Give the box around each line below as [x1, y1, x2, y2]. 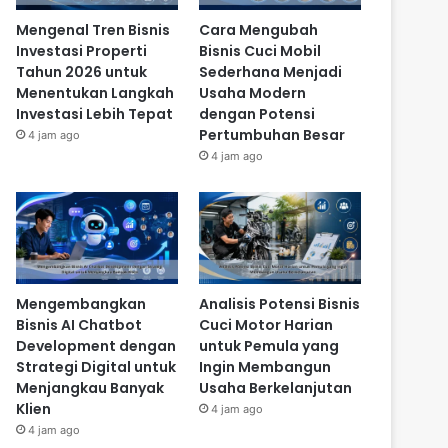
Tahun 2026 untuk [16, 62, 148, 83]
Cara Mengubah [198, 20, 318, 41]
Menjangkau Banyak [16, 377, 165, 398]
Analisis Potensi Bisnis [198, 293, 360, 314]
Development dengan [16, 335, 177, 356]
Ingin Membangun [198, 356, 331, 377]
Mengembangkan [16, 293, 147, 314]
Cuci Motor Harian [198, 314, 333, 335]
